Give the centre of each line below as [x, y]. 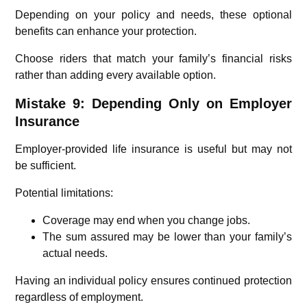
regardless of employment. [79, 297]
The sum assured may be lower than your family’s [167, 236]
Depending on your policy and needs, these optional [153, 14]
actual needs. [75, 253]
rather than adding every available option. [116, 75]
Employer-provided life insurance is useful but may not [153, 149]
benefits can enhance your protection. [106, 31]
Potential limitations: [64, 193]
